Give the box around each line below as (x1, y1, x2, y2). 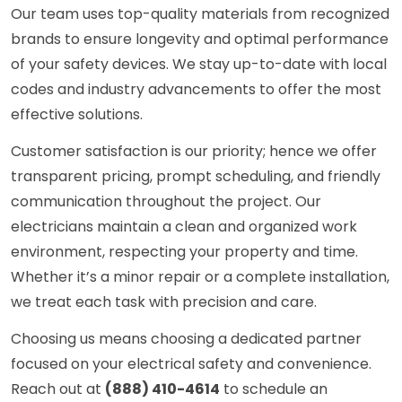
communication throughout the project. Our (11, 191, 321, 213)
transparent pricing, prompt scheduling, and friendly (11, 166, 380, 188)
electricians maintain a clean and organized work (11, 216, 357, 238)
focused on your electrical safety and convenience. (11, 354, 371, 375)
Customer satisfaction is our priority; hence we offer (11, 141, 377, 162)
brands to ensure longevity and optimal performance (11, 29, 389, 50)
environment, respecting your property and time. (11, 241, 358, 263)
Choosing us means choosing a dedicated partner (11, 328, 362, 350)
